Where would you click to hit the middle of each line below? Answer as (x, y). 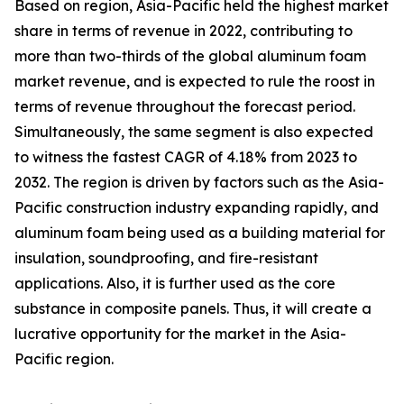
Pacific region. (64, 359)
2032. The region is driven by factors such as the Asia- (199, 183)
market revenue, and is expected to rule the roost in (195, 82)
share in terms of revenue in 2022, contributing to (184, 31)
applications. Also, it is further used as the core (175, 284)
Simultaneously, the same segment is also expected (194, 132)
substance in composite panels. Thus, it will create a (193, 309)
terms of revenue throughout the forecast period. (185, 107)
